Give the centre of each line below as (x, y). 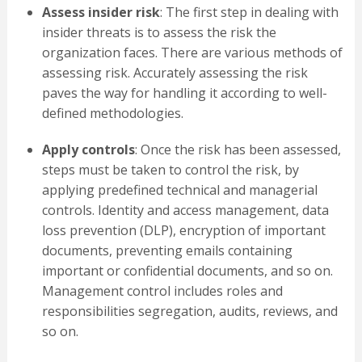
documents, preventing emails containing (167, 251)
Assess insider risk (101, 13)
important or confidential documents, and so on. (187, 271)
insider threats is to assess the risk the (159, 33)
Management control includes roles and (162, 291)
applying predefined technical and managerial (179, 190)
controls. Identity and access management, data (185, 210)
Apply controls (88, 150)
